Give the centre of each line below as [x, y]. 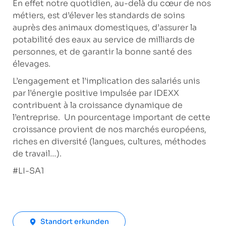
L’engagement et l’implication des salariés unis [106, 81]
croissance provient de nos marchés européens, [109, 129]
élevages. [31, 64]
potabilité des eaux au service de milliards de [103, 39]
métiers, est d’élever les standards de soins [98, 15]
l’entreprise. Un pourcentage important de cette [111, 117]
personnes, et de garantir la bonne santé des [102, 51]
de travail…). [37, 153]
